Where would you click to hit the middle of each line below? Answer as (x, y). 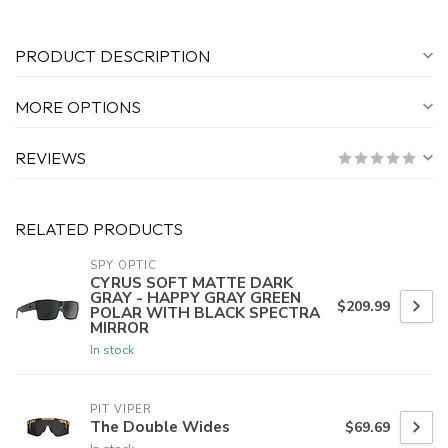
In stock (112, 350)
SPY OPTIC (123, 266)
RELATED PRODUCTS (99, 229)
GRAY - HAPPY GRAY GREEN (195, 298)
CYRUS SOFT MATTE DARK (191, 283)
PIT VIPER (121, 409)
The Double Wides (160, 426)
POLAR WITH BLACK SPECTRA (205, 313)
